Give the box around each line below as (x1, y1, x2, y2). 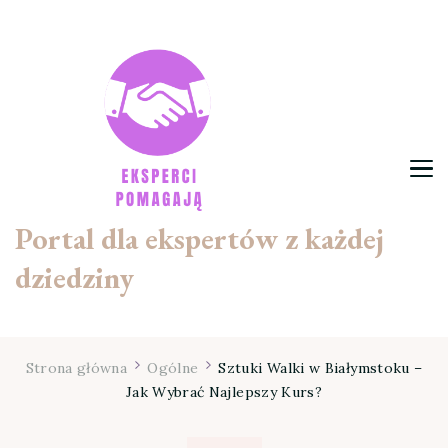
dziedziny (15, 257, 134, 297)
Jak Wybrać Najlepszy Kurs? (125, 382, 323, 401)
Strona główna (25, 358, 128, 377)
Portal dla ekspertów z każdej (15, 218, 384, 258)
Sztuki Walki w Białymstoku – (218, 358, 423, 377)
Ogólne (147, 358, 199, 377)
